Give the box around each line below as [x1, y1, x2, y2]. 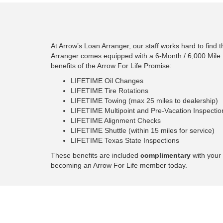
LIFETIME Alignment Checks [71, 116, 161, 125]
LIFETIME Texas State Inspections [71, 136, 179, 145]
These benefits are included [51, 151, 140, 160]
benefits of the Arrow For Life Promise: [51, 62, 172, 70]
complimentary [140, 151, 191, 160]
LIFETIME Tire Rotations [71, 87, 148, 95]
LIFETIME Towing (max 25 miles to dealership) [71, 97, 218, 105]
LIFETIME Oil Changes [71, 77, 143, 85]
